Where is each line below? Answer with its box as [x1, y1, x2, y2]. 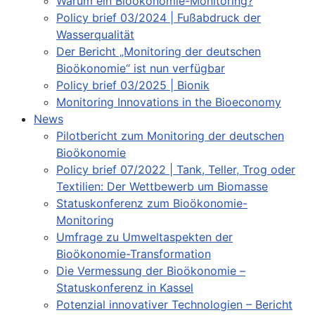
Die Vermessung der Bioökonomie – [56, 263, 245, 278]
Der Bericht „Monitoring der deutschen [56, 44, 261, 58]
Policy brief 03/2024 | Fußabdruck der [56, 10, 261, 25]
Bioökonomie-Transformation [56, 246, 211, 261]
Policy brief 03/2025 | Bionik [56, 77, 210, 92]
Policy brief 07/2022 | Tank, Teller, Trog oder [56, 162, 295, 176]
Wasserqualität [56, 27, 134, 41]
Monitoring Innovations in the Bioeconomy [56, 94, 281, 109]
